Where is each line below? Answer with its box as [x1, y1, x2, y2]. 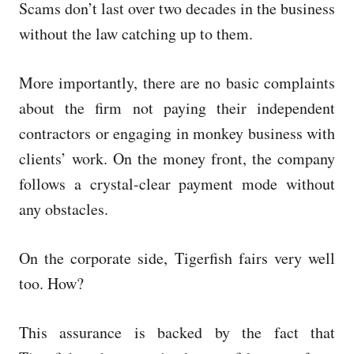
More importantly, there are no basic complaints [19, 71, 335, 93]
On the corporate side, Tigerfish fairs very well [19, 247, 335, 269]
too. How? [19, 272, 84, 294]
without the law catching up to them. [19, 22, 253, 44]
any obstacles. [19, 198, 108, 220]
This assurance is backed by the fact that [19, 321, 335, 343]
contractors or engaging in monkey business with [19, 122, 335, 144]
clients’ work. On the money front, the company [19, 147, 335, 169]
